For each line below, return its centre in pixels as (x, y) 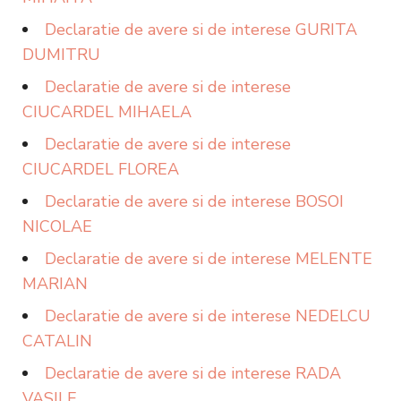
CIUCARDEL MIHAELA (107, 112)
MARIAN (55, 284)
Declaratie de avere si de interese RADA (193, 373)
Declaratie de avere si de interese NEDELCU (208, 316)
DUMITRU (61, 55)
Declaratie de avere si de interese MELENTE (209, 259)
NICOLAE (57, 226)
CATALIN (57, 341)
